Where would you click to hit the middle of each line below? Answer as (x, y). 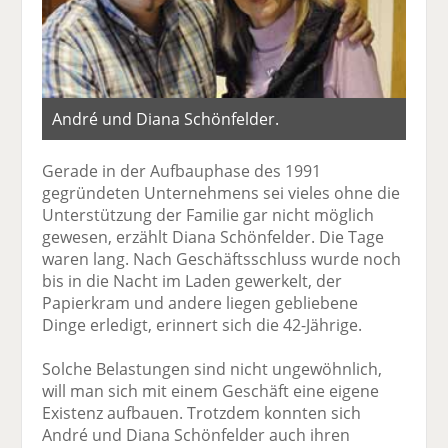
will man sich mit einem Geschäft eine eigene (211, 391)
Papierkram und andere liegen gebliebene (200, 303)
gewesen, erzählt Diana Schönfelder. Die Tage (213, 237)
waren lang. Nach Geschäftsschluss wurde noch (222, 259)
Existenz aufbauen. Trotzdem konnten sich (202, 413)
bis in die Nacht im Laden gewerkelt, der (192, 281)
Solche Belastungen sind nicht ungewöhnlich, (212, 369)
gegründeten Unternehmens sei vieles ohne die (221, 193)
